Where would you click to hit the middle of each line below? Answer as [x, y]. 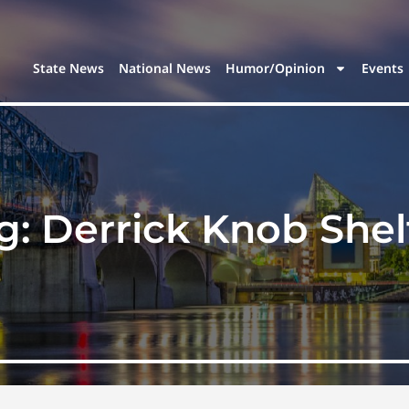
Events [383, 68]
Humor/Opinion [276, 68]
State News [69, 68]
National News [165, 68]
